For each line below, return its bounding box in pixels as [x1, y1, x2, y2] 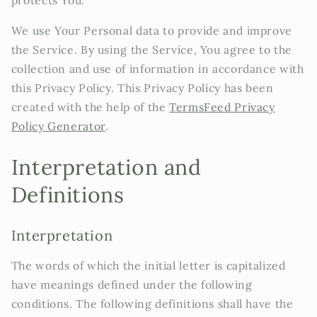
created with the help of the [11, 100, 170, 115]
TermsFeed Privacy [169, 100, 275, 115]
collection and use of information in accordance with [11, 62, 304, 76]
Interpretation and [11, 153, 202, 180]
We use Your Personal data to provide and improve [11, 23, 292, 38]
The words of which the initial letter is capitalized [11, 258, 286, 273]
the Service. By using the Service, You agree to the [11, 42, 292, 57]
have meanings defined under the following [11, 277, 253, 292]
